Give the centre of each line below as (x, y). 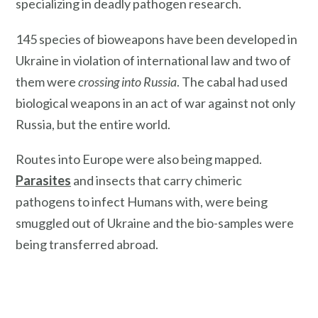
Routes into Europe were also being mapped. (139, 159)
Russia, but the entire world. (93, 124)
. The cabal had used (232, 81)
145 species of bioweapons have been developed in (157, 39)
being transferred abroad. (87, 245)
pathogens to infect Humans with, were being (142, 202)
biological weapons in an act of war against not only (155, 103)
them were (47, 81)
